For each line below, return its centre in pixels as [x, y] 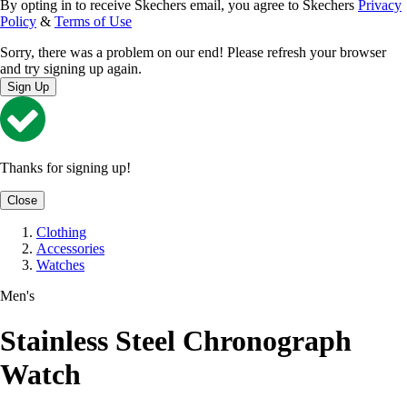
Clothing [61, 233]
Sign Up [28, 87]
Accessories [70, 249]
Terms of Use [93, 22]
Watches [60, 265]
